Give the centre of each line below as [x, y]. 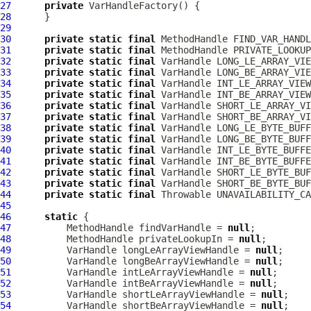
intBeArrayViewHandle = [183, 283]
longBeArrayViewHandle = [186, 261]
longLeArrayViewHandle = [186, 250]
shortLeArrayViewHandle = [189, 294]
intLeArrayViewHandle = [183, 272]
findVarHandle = [180, 228]
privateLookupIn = [186, 239]
